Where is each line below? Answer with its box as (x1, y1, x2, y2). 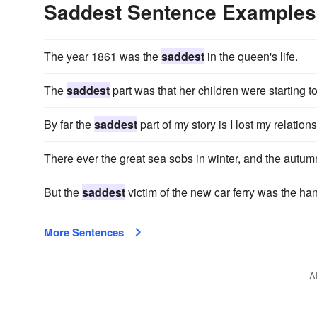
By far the (44, 116, 94, 132)
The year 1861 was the (44, 48, 161, 64)
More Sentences (44, 224, 124, 240)
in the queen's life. (204, 48, 298, 64)
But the (44, 184, 82, 200)
